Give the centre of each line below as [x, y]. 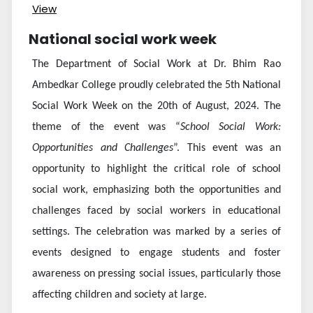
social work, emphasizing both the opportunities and [156, 190]
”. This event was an [227, 148]
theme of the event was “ [106, 128]
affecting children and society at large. [119, 295]
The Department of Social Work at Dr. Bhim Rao [156, 65]
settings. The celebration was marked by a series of [156, 232]
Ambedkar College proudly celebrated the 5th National [156, 86]
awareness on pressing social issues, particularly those [156, 274]
